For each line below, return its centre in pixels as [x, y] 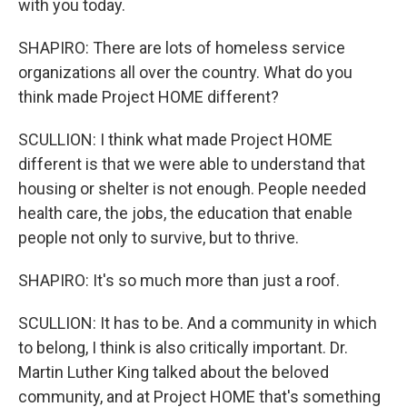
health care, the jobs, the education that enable [185, 213]
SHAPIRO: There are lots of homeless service [182, 48]
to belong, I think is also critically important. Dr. [183, 347]
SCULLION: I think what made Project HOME [175, 139]
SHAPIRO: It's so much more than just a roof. [179, 280]
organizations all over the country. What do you [185, 72]
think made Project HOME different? [149, 97]
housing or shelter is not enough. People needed [192, 189]
